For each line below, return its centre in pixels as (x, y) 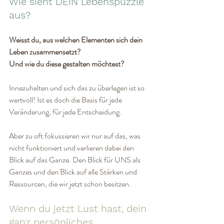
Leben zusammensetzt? (46, 51)
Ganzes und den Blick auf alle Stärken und (74, 171)
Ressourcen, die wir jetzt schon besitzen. (70, 183)
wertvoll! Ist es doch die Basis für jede (66, 99)
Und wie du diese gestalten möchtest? (67, 63)
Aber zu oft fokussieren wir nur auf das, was (75, 135)
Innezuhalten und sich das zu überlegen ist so (77, 87)
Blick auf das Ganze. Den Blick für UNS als (75, 159)
